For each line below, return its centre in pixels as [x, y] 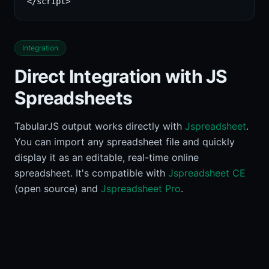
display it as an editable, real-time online [107, 157]
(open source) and [56, 189]
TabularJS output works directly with [98, 126]
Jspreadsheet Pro [141, 189]
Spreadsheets [73, 98]
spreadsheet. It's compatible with [90, 173]
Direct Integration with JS [121, 76]
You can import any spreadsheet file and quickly [125, 142]
